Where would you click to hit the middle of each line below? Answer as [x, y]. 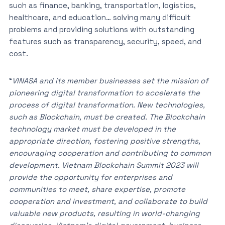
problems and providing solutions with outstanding [101, 29]
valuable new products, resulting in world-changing [104, 213]
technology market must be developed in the [92, 129]
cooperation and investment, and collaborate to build [108, 201]
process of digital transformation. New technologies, [107, 105]
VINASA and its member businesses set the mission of [110, 81]
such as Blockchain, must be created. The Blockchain [107, 117]
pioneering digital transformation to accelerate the [104, 93]
